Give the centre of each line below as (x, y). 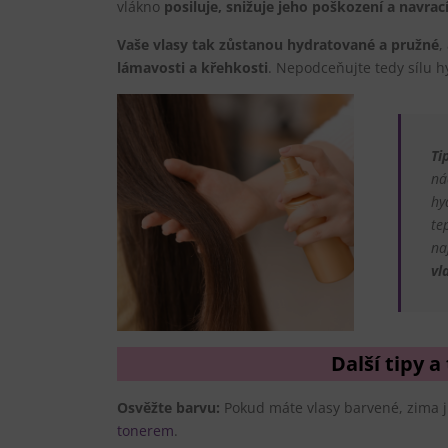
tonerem (145, 430)
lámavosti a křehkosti (192, 67)
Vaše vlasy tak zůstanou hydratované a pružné (278, 44)
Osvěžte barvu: (168, 407)
